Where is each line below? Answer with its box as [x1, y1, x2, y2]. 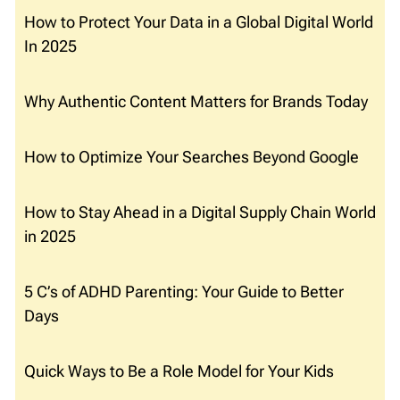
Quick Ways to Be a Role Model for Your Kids [24, 362, 334, 381]
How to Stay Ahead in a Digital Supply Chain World [24, 203, 376, 222]
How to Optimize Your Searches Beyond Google [24, 147, 359, 167]
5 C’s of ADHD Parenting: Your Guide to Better [24, 282, 344, 302]
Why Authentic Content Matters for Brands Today [24, 92, 368, 112]
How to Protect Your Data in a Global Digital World [24, 12, 373, 32]
